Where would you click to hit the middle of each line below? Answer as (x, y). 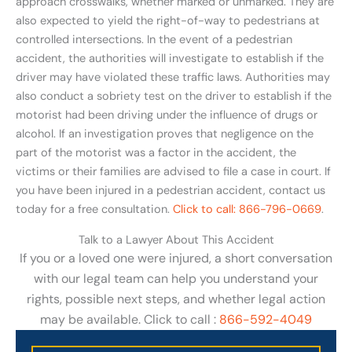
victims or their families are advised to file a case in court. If (173, 171)
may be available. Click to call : (130, 320)
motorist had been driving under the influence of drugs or (167, 115)
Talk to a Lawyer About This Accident (176, 240)
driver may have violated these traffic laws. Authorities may (173, 77)
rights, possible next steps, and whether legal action (176, 299)
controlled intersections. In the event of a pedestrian (154, 39)
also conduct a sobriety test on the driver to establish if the (174, 96)
